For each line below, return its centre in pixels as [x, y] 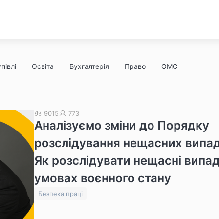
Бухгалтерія [89, 66]
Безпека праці [60, 194]
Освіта [43, 66]
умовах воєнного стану [103, 178]
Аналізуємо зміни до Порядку [122, 125]
